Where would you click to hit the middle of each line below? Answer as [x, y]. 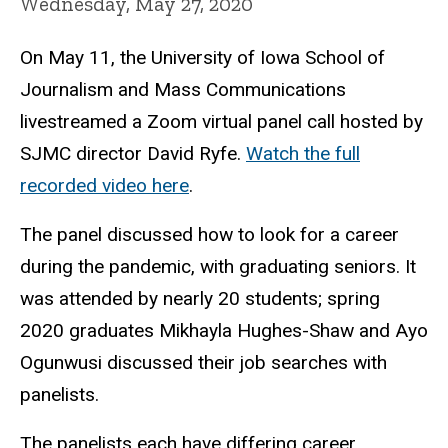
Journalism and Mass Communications [183, 90]
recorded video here [104, 186]
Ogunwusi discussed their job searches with [203, 363]
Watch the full [303, 154]
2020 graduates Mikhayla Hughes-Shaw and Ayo [224, 331]
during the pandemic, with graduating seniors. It [218, 267]
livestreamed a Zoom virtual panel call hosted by [221, 122]
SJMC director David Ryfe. [133, 154]
